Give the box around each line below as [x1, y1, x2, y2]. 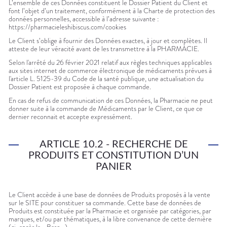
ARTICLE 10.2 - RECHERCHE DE [39, 139, 188, 150]
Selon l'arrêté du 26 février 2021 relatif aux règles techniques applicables [9, 57, 212, 68]
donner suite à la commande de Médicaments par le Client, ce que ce [9, 103, 203, 114]
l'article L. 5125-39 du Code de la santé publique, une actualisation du [9, 73, 204, 84]
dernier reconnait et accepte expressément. [9, 111, 132, 122]
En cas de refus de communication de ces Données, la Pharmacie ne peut [9, 95, 213, 106]
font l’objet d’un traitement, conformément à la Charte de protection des [9, 6, 215, 16]
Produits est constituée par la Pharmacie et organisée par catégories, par [9, 206, 211, 216]
